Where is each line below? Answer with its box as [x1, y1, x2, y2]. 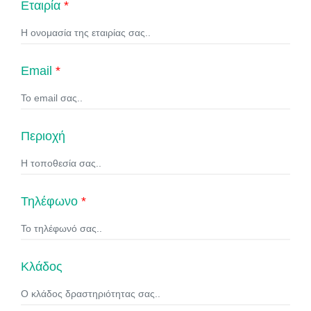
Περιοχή [21, 129, 65, 144]
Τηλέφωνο [21, 194, 81, 209]
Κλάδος [21, 260, 62, 274]
